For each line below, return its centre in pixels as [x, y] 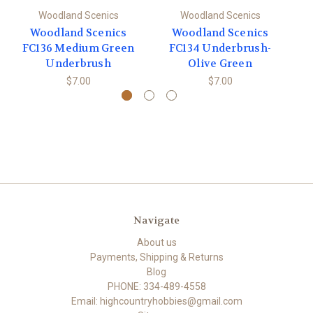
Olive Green [220, 64]
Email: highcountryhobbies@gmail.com [156, 301]
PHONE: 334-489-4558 [156, 287]
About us [156, 243]
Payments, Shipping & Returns [156, 257]
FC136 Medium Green [78, 49]
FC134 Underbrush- [220, 49]
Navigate [156, 220]
